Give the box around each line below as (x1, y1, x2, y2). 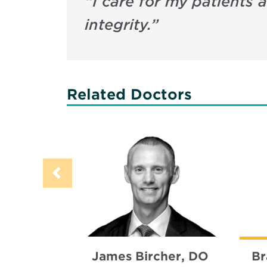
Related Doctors (67, 86, 192, 104)
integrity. (85, 16, 151, 34)
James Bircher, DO (92, 249, 209, 264)
